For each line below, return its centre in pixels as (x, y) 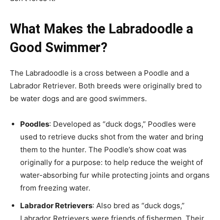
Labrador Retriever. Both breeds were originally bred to (106, 86)
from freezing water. (55, 188)
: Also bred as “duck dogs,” (138, 206)
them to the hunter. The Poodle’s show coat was (103, 150)
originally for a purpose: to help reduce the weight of (111, 162)
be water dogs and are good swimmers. (78, 98)
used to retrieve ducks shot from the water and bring (112, 137)
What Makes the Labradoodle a (101, 29)
